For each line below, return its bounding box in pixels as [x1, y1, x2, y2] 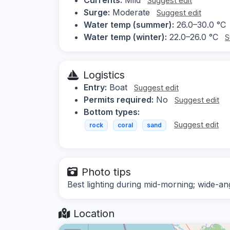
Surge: [84, 7, 110, 17]
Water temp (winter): [84, 31, 167, 42]
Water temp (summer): [84, 19, 174, 30]
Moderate [110, 7, 152, 17]
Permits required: [84, 94, 154, 105]
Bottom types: [84, 106, 140, 117]
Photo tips [82, 166, 131, 179]
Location [70, 207, 114, 220]
